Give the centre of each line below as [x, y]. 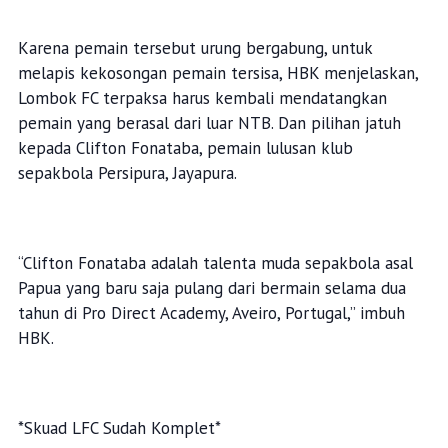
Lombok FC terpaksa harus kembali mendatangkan [202, 98]
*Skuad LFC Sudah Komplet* [119, 428]
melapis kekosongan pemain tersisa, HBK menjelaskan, [217, 73]
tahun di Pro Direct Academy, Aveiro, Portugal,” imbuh [211, 313]
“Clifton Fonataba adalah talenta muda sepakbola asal [215, 263]
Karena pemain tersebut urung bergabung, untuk [194, 48]
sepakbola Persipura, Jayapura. [127, 173]
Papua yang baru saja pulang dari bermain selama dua [211, 288]
